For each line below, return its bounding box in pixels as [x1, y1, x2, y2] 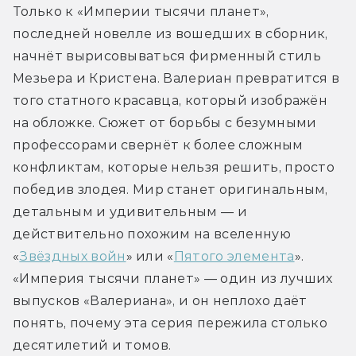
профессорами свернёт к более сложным [13, 137, 304, 153]
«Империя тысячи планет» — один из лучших [13, 271, 333, 287]
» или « [126, 249, 174, 265]
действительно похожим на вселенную [13, 226, 291, 242]
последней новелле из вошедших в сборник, [13, 26, 328, 42]
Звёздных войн [19, 249, 126, 265]
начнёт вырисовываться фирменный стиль [13, 48, 321, 64]
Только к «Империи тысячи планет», [13, 4, 269, 20]
